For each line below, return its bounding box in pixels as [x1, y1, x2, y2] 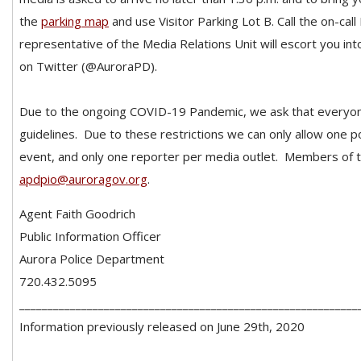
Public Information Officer [19, 227, 161, 244]
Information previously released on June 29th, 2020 [19, 317, 305, 334]
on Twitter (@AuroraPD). [19, 57, 157, 74]
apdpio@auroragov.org [19, 170, 147, 187]
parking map [41, 12, 109, 29]
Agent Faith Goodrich [19, 205, 135, 222]
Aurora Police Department [19, 250, 164, 267]
